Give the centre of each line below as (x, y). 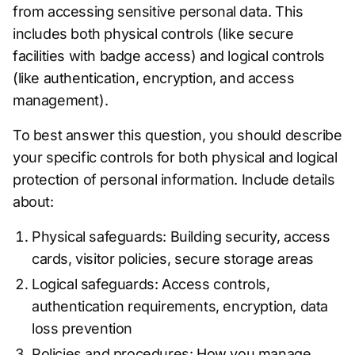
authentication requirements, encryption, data (180, 306)
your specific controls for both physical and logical (175, 157)
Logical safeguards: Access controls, (151, 284)
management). (61, 100)
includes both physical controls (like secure (153, 34)
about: (33, 202)
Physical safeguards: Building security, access (181, 237)
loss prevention (82, 328)
